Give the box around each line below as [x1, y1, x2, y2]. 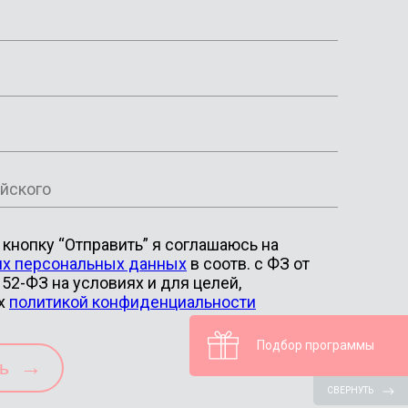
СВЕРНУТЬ [327, 384, 373, 395]
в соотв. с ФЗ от [187, 254, 310, 273]
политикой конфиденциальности [9, 292, 256, 311]
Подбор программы [257, 338, 374, 353]
